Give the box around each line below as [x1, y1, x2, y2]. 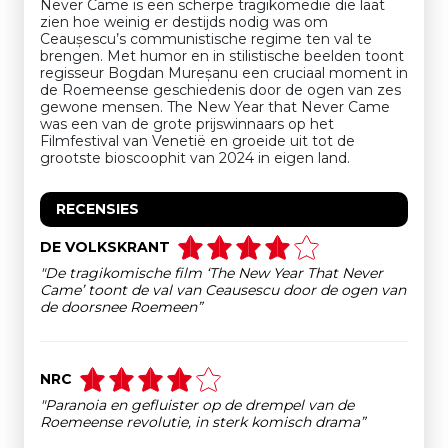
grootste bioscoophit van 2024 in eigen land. [40, 149, 350, 167]
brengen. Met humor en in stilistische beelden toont [40, 47, 404, 65]
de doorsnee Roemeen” [40, 298, 202, 316]
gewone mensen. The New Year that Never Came [40, 98, 390, 116]
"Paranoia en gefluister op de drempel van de [40, 396, 354, 414]
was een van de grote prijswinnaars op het [40, 115, 334, 133]
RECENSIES [56, 200, 139, 218]
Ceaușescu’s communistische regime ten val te [40, 30, 372, 48]
